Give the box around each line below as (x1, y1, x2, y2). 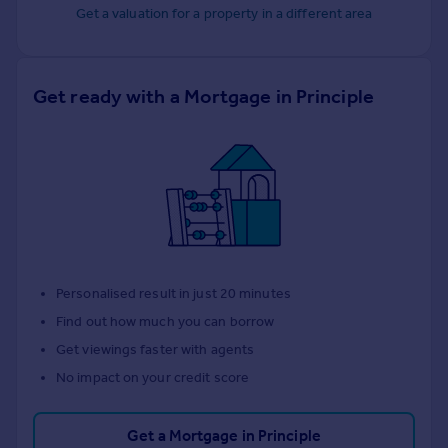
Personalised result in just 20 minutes (56, 285, 291, 303)
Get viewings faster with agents (56, 341, 255, 359)
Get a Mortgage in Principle (127, 426, 321, 446)
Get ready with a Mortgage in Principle (33, 84, 374, 109)
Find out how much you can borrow (56, 313, 275, 331)
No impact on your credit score (56, 369, 249, 387)
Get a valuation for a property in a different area (75, 5, 373, 23)
